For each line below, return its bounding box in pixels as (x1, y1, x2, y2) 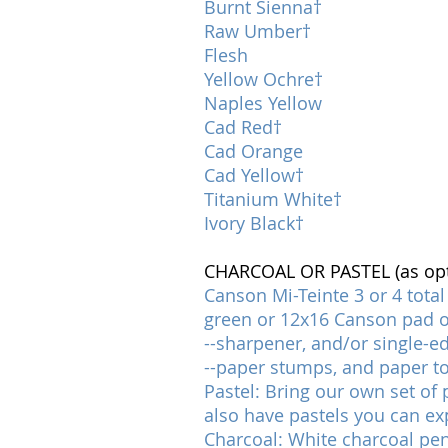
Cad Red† (204, 115, 282, 139)
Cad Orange (204, 139, 303, 163)
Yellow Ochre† (204, 67, 323, 91)
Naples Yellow (204, 91, 322, 115)
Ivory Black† (204, 211, 304, 235)
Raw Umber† (204, 19, 311, 43)
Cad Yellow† (204, 163, 304, 187)
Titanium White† (204, 187, 342, 211)
